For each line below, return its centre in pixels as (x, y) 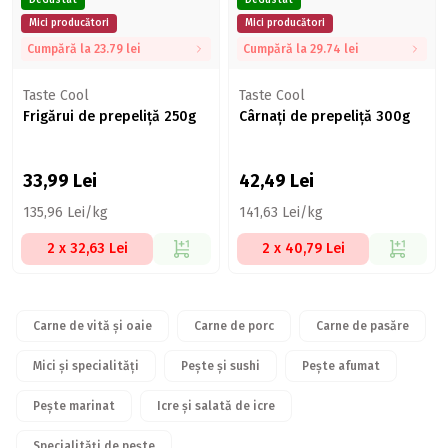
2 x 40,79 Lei (303, 248)
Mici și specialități (86, 366)
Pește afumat (341, 366)
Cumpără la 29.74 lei (301, 49)
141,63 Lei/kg (281, 212)
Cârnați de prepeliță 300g (324, 116)
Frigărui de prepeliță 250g (109, 116)
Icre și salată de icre (216, 406)
